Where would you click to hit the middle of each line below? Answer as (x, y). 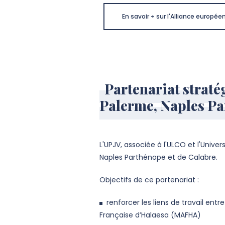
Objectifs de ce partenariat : (149, 180)
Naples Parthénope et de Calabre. (159, 157)
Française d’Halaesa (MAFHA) (150, 215)
